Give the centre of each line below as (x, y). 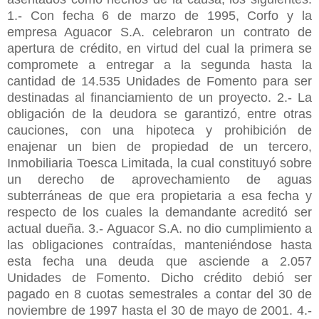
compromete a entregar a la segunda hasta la (159, 64)
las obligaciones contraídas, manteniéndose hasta (159, 245)
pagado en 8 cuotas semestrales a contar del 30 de (159, 294)
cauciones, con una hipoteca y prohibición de (159, 130)
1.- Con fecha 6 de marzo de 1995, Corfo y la (159, 15)
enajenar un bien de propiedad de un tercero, (159, 146)
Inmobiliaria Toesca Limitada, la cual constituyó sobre (159, 163)
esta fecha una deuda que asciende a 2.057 (159, 261)
